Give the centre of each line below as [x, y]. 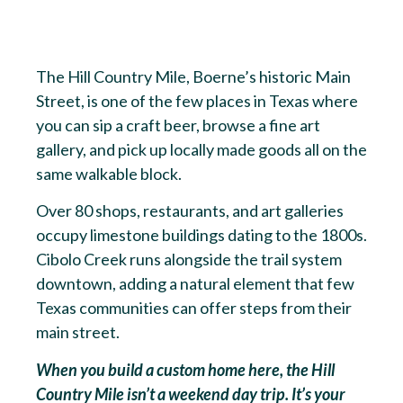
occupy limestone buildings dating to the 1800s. [201, 235]
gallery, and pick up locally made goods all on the [201, 149]
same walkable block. [109, 173]
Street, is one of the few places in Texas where [197, 100]
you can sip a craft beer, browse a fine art [178, 125]
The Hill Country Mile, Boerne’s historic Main [193, 76]
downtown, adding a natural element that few [195, 284]
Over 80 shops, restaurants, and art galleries [190, 211]
